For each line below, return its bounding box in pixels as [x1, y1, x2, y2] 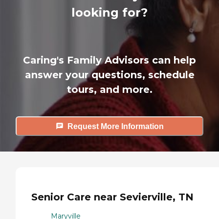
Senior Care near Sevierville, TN [31, 191, 194, 203]
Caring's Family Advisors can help [23, 54, 196, 66]
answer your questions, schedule [24, 69, 195, 81]
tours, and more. [66, 84, 153, 96]
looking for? [71, 5, 148, 20]
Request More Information [67, 122, 164, 131]
